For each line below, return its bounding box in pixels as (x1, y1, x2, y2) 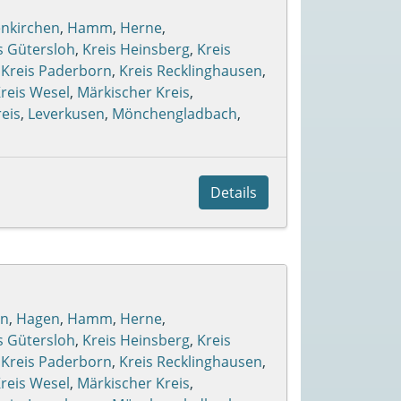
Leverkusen (28, 103, 105, 124)
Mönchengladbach (112, 103, 237, 124)
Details (210, 182, 257, 202)
